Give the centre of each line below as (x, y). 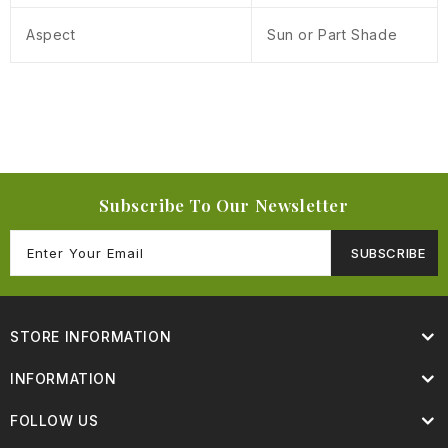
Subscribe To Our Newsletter (224, 205)
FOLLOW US (54, 421)
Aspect (51, 35)
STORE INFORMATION (91, 337)
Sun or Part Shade (332, 35)
